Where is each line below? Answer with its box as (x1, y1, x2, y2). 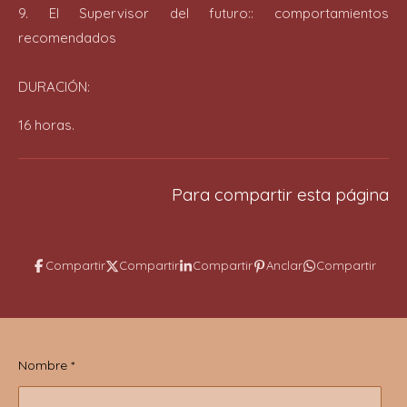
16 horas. (18, 116, 74, 134)
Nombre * (18, 356, 74, 373)
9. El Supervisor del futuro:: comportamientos (18, 5, 389, 22)
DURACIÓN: (18, 78, 90, 95)
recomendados (18, 29, 116, 46)
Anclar (265, 258, 303, 273)
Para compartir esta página (172, 184, 389, 205)
